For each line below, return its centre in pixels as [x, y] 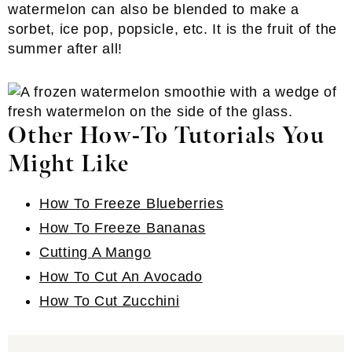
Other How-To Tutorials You [167, 136]
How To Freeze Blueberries [132, 203]
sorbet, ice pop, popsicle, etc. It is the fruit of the [172, 29]
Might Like [69, 164]
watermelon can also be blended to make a [154, 9]
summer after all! [65, 49]
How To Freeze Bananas [123, 228]
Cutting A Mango [95, 252]
